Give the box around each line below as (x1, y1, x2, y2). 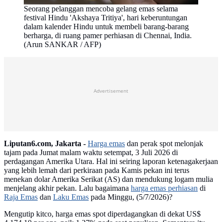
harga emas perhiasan (131, 184, 198, 193)
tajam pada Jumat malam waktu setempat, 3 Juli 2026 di (4, 148, 178, 157)
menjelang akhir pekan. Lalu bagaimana (4, 184, 131, 193)
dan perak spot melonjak (125, 139, 203, 148)
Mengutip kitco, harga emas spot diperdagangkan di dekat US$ (4, 210, 201, 219)
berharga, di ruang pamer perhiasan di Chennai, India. (24, 31, 192, 40)
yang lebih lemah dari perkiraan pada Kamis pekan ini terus (4, 166, 189, 175)
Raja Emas (4, 193, 38, 202)
